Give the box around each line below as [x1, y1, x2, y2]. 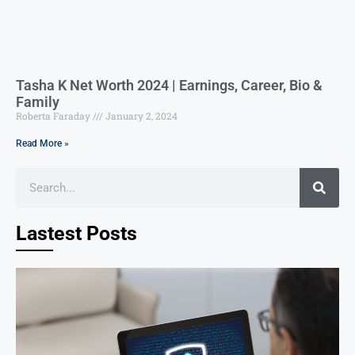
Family [16, 93, 59, 110]
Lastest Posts [16, 221, 137, 245]
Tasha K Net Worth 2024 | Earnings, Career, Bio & [16, 76, 323, 94]
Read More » [16, 137, 69, 149]
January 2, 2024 [103, 109, 177, 122]
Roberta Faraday [16, 109, 93, 122]
